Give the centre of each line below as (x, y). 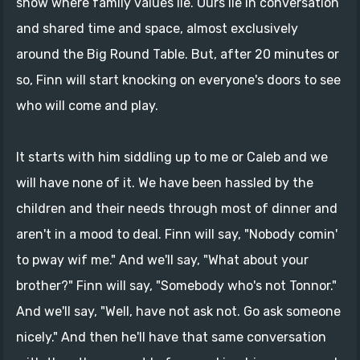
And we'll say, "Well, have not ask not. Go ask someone (178, 312)
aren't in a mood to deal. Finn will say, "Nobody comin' (177, 235)
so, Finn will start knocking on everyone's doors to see (178, 80)
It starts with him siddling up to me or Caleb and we (172, 157)
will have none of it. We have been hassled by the (165, 183)
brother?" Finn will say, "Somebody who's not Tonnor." (176, 286)
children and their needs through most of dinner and (177, 209)
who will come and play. (87, 106)
